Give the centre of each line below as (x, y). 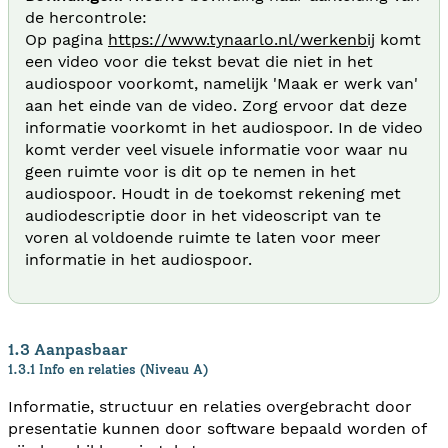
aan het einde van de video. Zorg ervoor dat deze (216, 105)
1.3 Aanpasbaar (68, 349)
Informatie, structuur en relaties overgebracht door (210, 406)
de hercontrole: (86, 17)
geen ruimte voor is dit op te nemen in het (190, 171)
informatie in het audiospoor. (138, 259)
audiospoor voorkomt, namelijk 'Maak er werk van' (221, 83)
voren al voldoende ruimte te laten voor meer (203, 237)
